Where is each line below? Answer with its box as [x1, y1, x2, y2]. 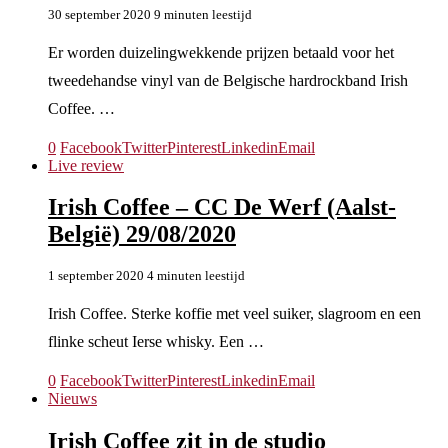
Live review [48, 156, 124, 174]
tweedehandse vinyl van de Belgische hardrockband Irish [48, 71, 408, 89]
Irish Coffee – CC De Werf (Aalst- [48, 194, 396, 221]
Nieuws [48, 390, 97, 408]
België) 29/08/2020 [48, 221, 236, 248]
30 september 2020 [48, 6, 151, 22]
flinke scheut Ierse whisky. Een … [48, 333, 264, 351]
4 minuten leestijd [147, 268, 245, 284]
